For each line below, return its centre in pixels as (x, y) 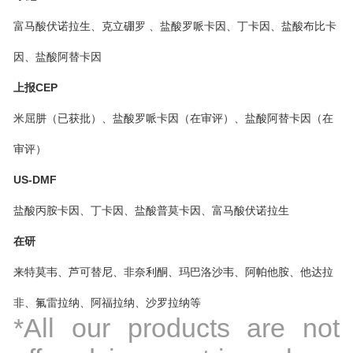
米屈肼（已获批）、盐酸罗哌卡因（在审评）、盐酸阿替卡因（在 (173, 118)
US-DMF (35, 179)
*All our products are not (176, 327)
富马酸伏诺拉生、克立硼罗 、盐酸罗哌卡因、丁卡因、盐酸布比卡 (175, 26)
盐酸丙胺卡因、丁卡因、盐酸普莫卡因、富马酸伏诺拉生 (151, 210)
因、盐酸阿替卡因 (57, 56)
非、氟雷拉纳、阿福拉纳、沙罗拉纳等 (107, 302)
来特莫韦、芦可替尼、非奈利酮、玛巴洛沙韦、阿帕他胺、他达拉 (173, 271)
